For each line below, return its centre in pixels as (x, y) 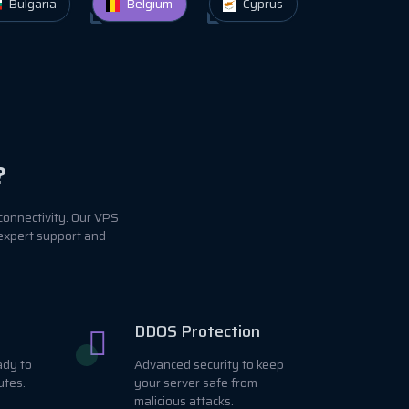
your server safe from (196, 383)
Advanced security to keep (209, 364)
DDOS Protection (197, 331)
